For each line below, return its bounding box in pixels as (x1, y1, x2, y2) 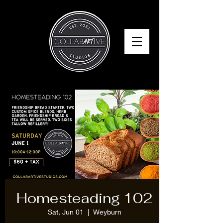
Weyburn (93, 208, 121, 216)
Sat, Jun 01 (48, 208, 84, 216)
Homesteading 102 (16, 189, 153, 207)
